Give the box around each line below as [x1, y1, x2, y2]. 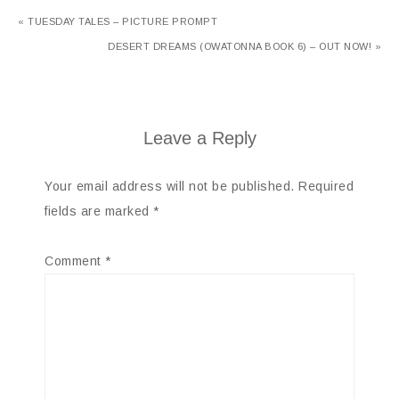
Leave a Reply [142, 128, 256, 148]
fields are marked [45, 204, 153, 218]
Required [298, 179, 354, 193]
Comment [45, 254, 105, 268]
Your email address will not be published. [45, 179, 295, 193]
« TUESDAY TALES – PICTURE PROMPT [18, 16, 217, 27]
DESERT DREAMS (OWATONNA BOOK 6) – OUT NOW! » [108, 41, 381, 52]
